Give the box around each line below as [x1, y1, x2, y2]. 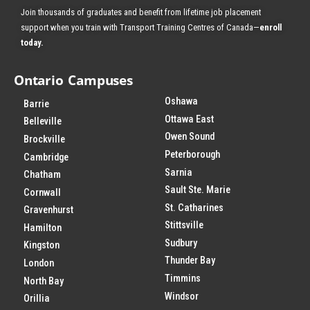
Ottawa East [165, 113, 215, 125]
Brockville [24, 133, 66, 145]
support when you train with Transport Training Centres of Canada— [21, 21, 259, 33]
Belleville [24, 116, 62, 128]
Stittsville [165, 219, 204, 232]
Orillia [24, 293, 51, 305]
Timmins [165, 273, 201, 285]
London [24, 257, 55, 270]
